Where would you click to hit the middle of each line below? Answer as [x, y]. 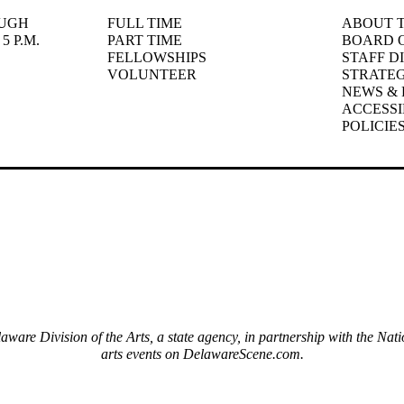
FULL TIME [144, 23]
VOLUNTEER [151, 74]
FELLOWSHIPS [156, 57]
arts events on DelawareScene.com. [202, 353]
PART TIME [144, 40]
